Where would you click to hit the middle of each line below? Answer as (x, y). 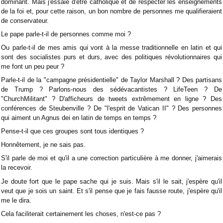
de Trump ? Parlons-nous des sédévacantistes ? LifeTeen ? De (111, 90)
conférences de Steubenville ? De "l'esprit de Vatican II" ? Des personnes (111, 109)
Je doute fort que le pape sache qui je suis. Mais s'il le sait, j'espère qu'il (111, 181)
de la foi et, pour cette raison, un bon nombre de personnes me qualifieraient (111, 11)
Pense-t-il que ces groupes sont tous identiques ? (72, 131)
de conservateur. (28, 20)
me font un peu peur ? (34, 66)
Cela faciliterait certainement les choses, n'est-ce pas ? (82, 214)
